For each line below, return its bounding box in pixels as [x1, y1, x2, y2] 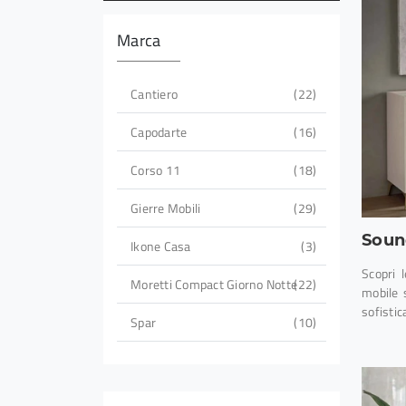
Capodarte [130, 122, 188, 142]
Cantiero [130, 84, 178, 104]
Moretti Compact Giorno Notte [130, 275, 297, 295]
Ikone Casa [130, 237, 191, 256]
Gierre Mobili [130, 198, 201, 218]
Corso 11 [130, 160, 180, 180]
